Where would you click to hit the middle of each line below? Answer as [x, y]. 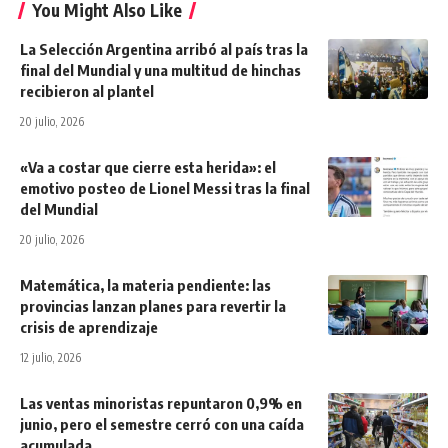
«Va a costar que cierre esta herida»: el [148, 166]
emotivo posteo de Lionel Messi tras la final [165, 187]
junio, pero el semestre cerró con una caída [162, 423]
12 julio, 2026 [50, 357]
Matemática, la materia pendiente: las [145, 284]
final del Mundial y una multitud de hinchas [160, 69]
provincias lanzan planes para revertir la [153, 305]
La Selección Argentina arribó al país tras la [164, 48]
